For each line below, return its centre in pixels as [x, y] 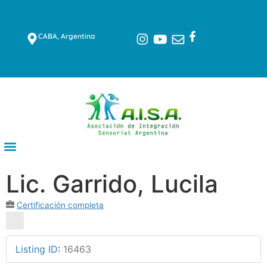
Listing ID [37, 249]
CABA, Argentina [67, 36]
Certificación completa [60, 205]
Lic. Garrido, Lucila [112, 184]
